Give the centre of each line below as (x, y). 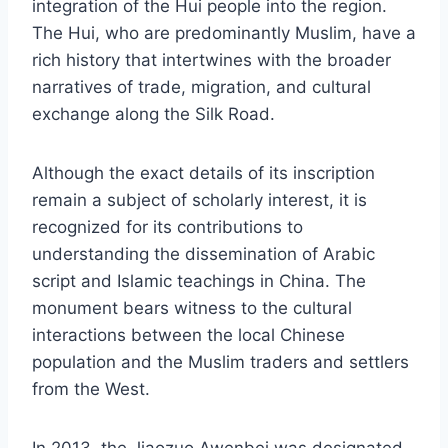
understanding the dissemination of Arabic (203, 253)
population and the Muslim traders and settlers (220, 361)
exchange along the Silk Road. (153, 113)
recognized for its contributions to (167, 226)
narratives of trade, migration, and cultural (201, 86)
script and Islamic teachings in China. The (199, 280)
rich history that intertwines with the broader (211, 59)
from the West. (91, 388)
